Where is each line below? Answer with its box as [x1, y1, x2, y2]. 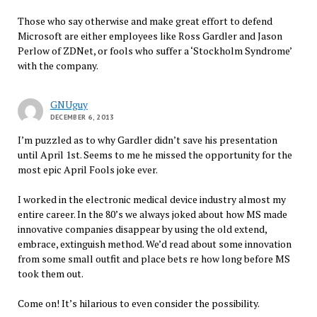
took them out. [17, 266, 83, 280]
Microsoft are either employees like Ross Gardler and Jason [17, 28, 282, 42]
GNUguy [50, 97, 88, 111]
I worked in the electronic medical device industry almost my [17, 192, 286, 206]
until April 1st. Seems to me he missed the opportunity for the [17, 147, 292, 161]
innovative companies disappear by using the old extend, [17, 221, 267, 236]
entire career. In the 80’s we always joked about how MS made [17, 207, 287, 221]
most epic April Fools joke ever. [17, 162, 158, 176]
